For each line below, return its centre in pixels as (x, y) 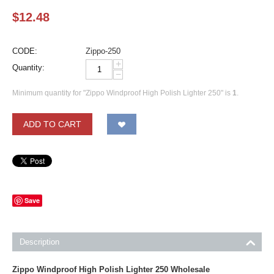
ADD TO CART (52, 124)
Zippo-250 (103, 51)
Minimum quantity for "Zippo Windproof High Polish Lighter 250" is (122, 93)
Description (39, 242)
